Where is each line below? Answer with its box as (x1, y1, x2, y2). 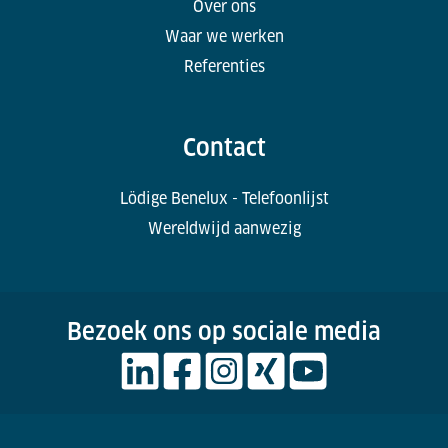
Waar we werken (164, 26, 284, 46)
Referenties (183, 56, 265, 76)
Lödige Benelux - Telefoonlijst (119, 188, 329, 208)
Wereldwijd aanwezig (147, 218, 301, 238)
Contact (182, 132, 266, 162)
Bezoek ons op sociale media (67, 316, 381, 346)
